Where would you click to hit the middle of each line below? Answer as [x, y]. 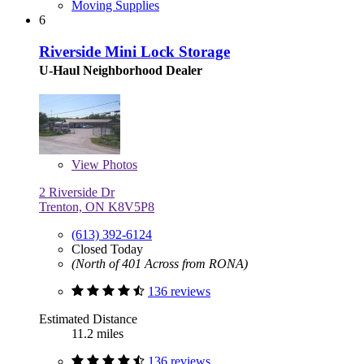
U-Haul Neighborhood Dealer [121, 70]
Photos [118, 164]
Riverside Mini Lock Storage [134, 51]
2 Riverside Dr [77, 192]
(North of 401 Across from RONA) [160, 263]
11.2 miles [97, 333]
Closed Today [107, 249]
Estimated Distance [88, 318]
